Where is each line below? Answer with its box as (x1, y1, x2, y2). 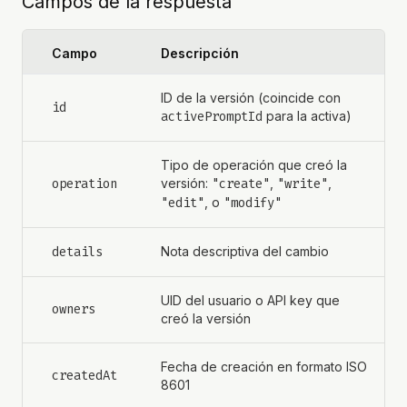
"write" (277, 175, 328, 193)
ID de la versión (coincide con (161, 90, 341, 105)
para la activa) (263, 108, 352, 124)
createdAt (52, 367, 117, 384)
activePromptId (161, 108, 263, 125)
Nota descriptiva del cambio (161, 243, 329, 259)
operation (52, 175, 117, 193)
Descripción (161, 45, 239, 61)
